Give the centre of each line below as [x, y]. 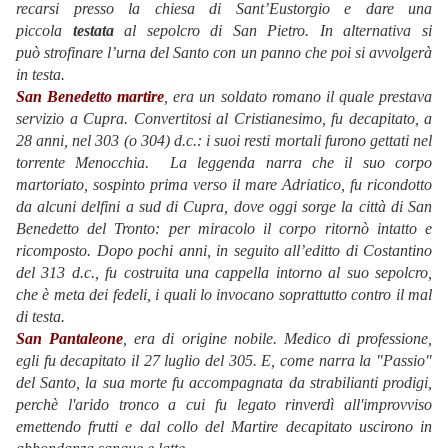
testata [93, 31]
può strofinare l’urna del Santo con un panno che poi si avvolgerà [224, 53]
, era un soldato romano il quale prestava [298, 97]
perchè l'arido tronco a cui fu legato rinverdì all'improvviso [224, 405]
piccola [44, 31]
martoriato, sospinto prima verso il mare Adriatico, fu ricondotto [224, 185]
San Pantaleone [70, 339]
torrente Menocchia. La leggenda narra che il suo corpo [224, 163]
